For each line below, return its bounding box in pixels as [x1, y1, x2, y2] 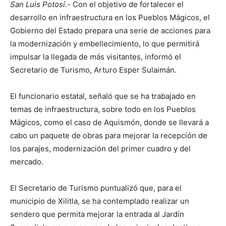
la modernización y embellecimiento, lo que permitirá [10, 39, 199, 48]
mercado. [10, 157, 43, 166]
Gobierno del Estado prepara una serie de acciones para [10, 26, 210, 35]
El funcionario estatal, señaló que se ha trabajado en [10, 91, 196, 101]
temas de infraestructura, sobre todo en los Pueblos [10, 104, 196, 114]
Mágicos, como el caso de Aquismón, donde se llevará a [10, 118, 209, 127]
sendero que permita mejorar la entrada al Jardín [10, 209, 184, 219]
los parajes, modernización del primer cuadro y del [10, 144, 191, 153]
